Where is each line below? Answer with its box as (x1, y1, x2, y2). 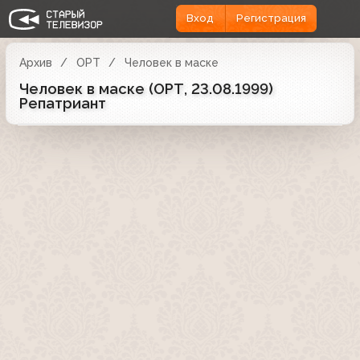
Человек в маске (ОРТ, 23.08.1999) (19, 80, 273, 97)
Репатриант (19, 94, 106, 112)
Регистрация (235, 12, 306, 25)
